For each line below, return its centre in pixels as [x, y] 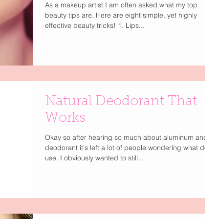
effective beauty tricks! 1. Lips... [135, 25]
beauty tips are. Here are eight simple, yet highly [121, 15]
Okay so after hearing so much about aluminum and [126, 137]
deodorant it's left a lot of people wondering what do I [129, 147]
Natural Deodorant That [121, 101]
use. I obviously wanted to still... [94, 158]
